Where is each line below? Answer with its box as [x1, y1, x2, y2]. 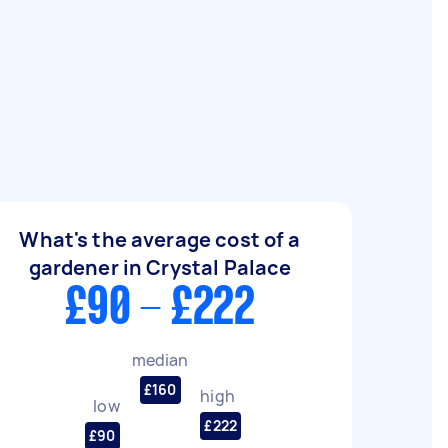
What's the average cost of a [19, 226, 301, 253]
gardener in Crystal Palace [28, 254, 292, 281]
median [131, 348, 189, 371]
